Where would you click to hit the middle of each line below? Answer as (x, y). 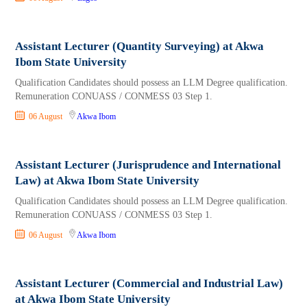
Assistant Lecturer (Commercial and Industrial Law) (149, 284)
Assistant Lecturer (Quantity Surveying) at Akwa (140, 47)
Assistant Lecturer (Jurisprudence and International (148, 165)
